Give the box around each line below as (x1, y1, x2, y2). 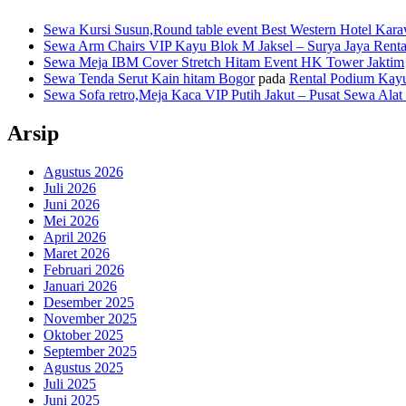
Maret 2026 (43, 245, 110, 261)
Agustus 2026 (43, 163, 123, 179)
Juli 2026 (43, 179, 96, 196)
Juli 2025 (43, 375, 96, 391)
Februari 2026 (43, 261, 124, 277)
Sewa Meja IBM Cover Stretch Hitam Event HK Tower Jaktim (43, 53, 404, 70)
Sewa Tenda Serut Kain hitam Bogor (43, 70, 255, 86)
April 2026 (43, 228, 106, 245)
